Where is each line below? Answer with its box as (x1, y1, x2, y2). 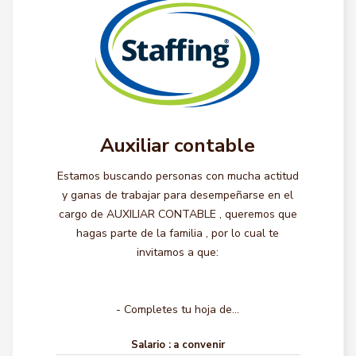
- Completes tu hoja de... (116, 302, 240, 317)
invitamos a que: (137, 245, 219, 260)
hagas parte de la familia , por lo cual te (76, 226, 280, 241)
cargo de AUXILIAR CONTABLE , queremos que (58, 207, 297, 222)
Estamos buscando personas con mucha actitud (56, 168, 299, 184)
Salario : (130, 338, 171, 352)
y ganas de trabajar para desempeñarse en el (62, 188, 294, 203)
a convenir (172, 338, 225, 352)
